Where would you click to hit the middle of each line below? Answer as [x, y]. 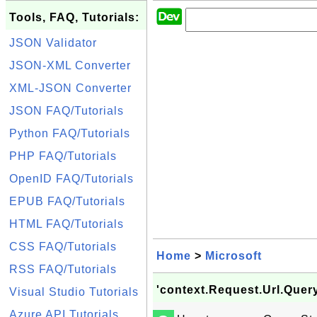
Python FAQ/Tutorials [70, 133]
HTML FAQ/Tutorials [67, 224]
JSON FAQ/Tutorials [67, 111]
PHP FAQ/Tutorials [63, 156]
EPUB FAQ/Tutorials [67, 201]
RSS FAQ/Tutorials [63, 269]
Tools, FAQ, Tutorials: [74, 17]
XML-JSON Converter [70, 88]
